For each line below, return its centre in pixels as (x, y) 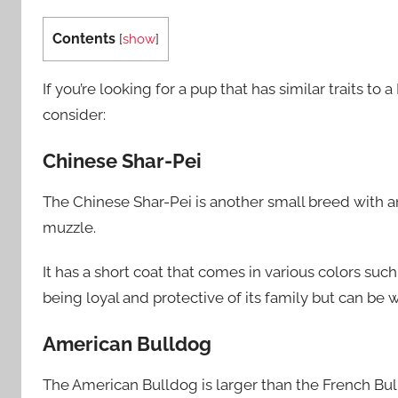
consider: (74, 115)
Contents (84, 39)
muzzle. (69, 227)
